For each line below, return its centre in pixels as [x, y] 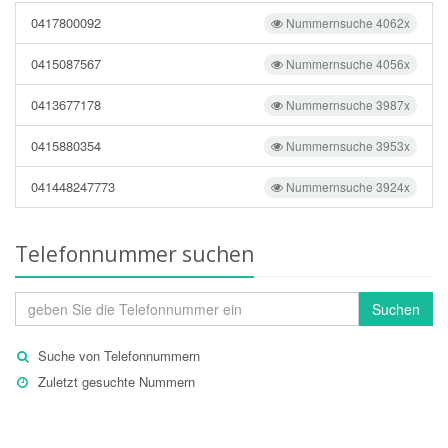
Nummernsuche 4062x [346, 22]
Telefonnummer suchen [134, 254]
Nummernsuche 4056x [346, 63]
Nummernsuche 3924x [346, 186]
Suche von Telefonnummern [119, 355]
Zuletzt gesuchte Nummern [116, 381]
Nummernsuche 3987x [346, 104]
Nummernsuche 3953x [346, 145]
